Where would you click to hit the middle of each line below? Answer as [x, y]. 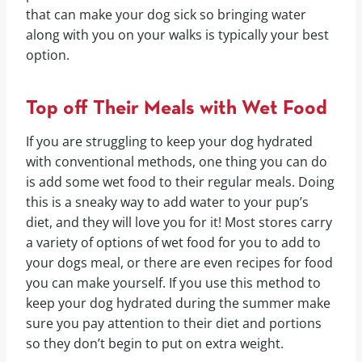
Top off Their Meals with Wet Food [177, 108]
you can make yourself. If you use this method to [173, 283]
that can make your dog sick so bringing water [166, 15]
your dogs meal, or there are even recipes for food [179, 263]
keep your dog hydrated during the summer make [178, 303]
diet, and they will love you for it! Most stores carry [179, 223]
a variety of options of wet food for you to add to [173, 243]
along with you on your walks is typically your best [177, 35]
